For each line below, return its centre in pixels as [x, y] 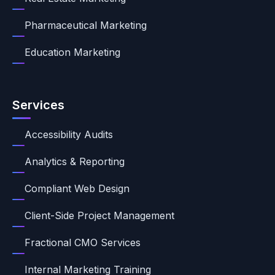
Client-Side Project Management [99, 215]
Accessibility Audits [69, 134]
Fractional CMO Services [83, 242]
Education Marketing [72, 52]
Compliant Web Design [77, 188]
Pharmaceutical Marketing [86, 25]
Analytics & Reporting [75, 161]
